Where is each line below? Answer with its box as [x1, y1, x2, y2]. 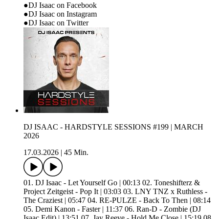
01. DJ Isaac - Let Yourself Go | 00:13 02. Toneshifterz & [23, 178, 200, 187]
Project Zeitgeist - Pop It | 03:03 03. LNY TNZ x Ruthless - [23, 187, 207, 196]
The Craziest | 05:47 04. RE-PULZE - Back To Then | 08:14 [23, 196, 211, 204]
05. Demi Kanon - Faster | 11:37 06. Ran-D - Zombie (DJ [23, 204, 201, 213]
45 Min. [64, 148, 88, 156]
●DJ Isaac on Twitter [23, 18, 88, 27]
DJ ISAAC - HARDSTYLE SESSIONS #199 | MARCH [23, 122, 203, 131]
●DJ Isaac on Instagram [23, 9, 97, 18]
